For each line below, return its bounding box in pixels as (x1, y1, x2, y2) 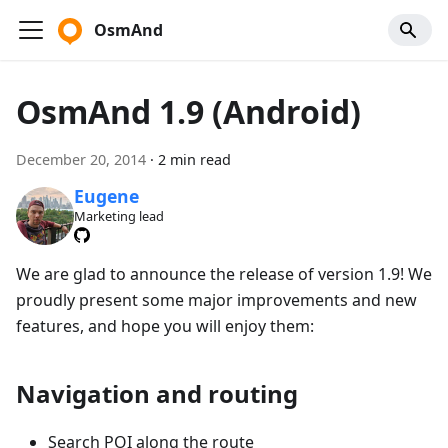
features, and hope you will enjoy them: (16, 314, 314, 337)
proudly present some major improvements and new (16, 288, 417, 311)
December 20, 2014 (16, 150, 146, 169)
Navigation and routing (16, 376, 298, 410)
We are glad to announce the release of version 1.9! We (16, 262, 432, 285)
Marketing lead (73, 207, 164, 226)
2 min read (158, 150, 231, 169)
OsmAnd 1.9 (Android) (16, 90, 361, 133)
